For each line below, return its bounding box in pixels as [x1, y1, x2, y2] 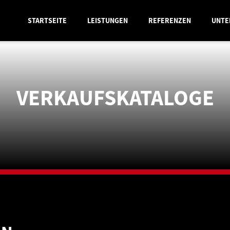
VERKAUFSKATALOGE [16, 84, 214, 111]
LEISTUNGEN [87, 16, 128, 25]
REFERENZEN [148, 16, 191, 25]
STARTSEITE [27, 16, 67, 25]
